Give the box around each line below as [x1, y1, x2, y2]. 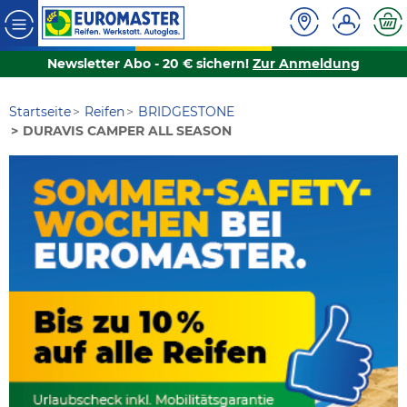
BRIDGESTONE [138, 104, 235, 121]
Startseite [9, 104, 71, 121]
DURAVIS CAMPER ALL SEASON [23, 123, 233, 140]
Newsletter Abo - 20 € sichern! [47, 55, 253, 73]
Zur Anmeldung [253, 55, 360, 73]
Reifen [84, 104, 125, 121]
